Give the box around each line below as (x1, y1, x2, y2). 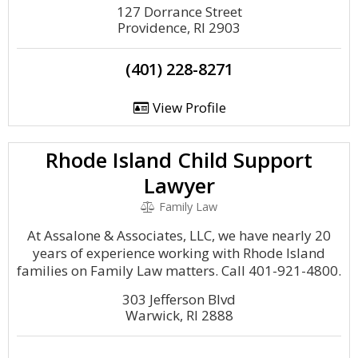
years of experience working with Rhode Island (33, 244, 325, 262)
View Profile (149, 98, 226, 117)
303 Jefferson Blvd (122, 290, 236, 308)
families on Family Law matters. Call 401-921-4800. (17, 261, 341, 280)
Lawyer (143, 171, 215, 200)
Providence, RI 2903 (117, 18, 241, 37)
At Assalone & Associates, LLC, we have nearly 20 (27, 226, 331, 245)
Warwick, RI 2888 (125, 306, 233, 324)
